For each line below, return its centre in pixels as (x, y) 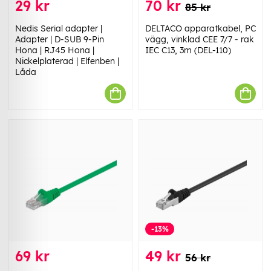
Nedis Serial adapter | (59, 29)
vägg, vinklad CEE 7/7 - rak (200, 40)
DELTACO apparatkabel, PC (201, 29)
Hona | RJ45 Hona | (55, 51)
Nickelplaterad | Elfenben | (67, 61)
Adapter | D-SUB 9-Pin (60, 40)
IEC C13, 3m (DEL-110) (188, 51)
